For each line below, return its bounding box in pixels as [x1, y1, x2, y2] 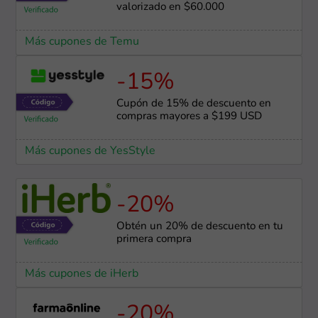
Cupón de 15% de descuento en [116, 99, 271, 110]
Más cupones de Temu [24, 36, 139, 48]
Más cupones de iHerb [24, 268, 138, 280]
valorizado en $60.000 [116, 2, 224, 13]
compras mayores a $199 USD [116, 111, 262, 123]
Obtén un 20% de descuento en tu [116, 221, 283, 233]
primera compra [116, 234, 192, 246]
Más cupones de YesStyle [24, 146, 155, 158]
